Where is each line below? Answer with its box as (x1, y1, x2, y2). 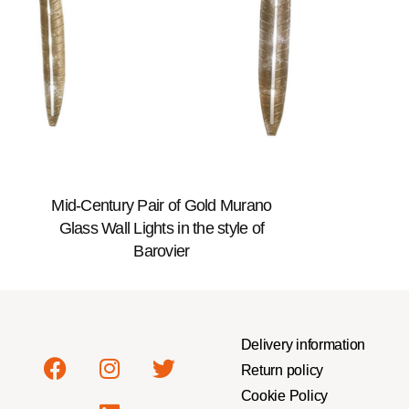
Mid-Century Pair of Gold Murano (51, 195, 272, 215)
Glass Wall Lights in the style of (58, 218, 265, 237)
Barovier (133, 241, 190, 260)
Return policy (240, 362, 323, 379)
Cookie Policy (240, 388, 328, 404)
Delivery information (240, 337, 366, 353)
